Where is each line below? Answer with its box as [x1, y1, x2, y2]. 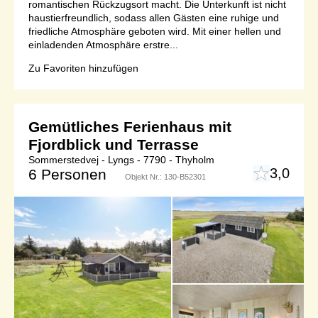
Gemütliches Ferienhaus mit [28, 118, 231, 135]
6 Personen [28, 165, 106, 182]
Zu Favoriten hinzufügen [28, 62, 138, 74]
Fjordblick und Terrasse [28, 136, 199, 153]
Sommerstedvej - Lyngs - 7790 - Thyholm [28, 153, 214, 165]
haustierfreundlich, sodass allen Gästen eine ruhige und [28, 11, 279, 23]
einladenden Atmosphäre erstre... [28, 38, 178, 50]
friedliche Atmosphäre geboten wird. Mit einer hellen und [28, 25, 281, 37]
